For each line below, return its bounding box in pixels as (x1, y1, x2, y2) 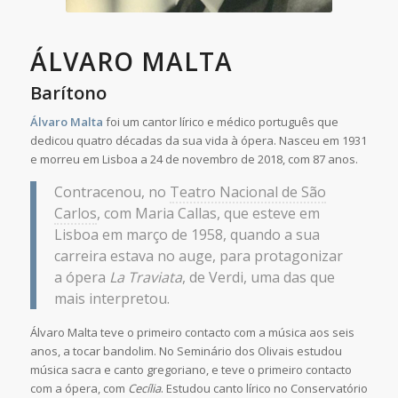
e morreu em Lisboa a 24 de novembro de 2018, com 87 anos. (29, 151, 358, 168)
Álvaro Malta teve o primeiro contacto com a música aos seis (29, 323, 354, 340)
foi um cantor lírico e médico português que (102, 114, 338, 131)
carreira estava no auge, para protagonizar (53, 245, 343, 266)
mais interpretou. (53, 288, 170, 308)
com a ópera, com (29, 379, 128, 396)
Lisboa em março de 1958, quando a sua (53, 224, 320, 244)
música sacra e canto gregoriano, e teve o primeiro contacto (29, 361, 352, 378)
